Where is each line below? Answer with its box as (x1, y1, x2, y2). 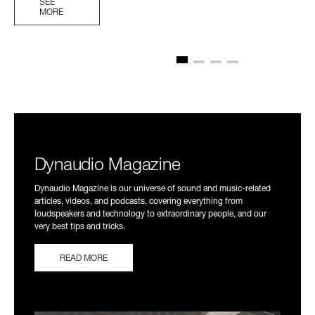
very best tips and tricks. (34, 222, 125, 231)
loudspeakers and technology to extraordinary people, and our (34, 210, 266, 219)
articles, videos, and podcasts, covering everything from (34, 197, 243, 206)
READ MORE (59, 254, 108, 263)
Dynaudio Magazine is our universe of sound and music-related (34, 184, 271, 193)
